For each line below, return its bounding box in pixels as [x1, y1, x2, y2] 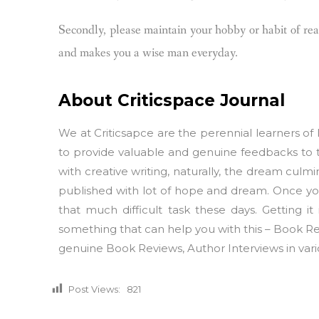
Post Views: [68, 283, 120, 295]
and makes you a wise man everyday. [58, 44, 238, 61]
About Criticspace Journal [58, 90, 285, 110]
